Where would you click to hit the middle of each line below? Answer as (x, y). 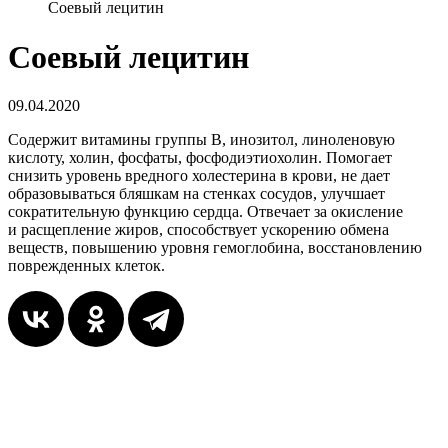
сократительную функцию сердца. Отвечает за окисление (205, 212)
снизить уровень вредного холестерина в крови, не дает (199, 176)
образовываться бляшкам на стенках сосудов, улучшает (196, 194)
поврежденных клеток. (86, 266)
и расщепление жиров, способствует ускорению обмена (198, 230)
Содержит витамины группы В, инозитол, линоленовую (201, 140)
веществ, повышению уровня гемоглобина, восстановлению (215, 248)
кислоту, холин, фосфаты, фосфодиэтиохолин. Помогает (200, 158)
